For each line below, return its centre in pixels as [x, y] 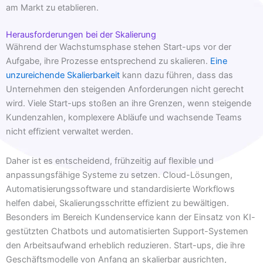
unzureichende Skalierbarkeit [63, 75]
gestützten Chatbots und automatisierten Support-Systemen [127, 232]
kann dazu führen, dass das [176, 75]
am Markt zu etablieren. [52, 7]
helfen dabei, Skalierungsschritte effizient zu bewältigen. [117, 203]
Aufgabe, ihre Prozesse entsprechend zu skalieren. [108, 61]
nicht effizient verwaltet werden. [70, 132]
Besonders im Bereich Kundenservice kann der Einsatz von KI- [131, 218]
